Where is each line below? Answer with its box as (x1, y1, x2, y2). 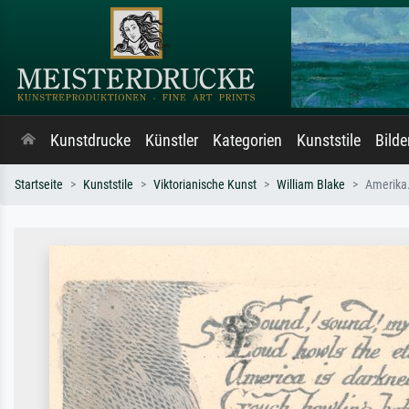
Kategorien (213, 131, 282, 150)
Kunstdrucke (50, 131, 131, 150)
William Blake (277, 177, 345, 193)
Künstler (145, 131, 198, 150)
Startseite (15, 177, 63, 193)
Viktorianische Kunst (153, 177, 257, 193)
